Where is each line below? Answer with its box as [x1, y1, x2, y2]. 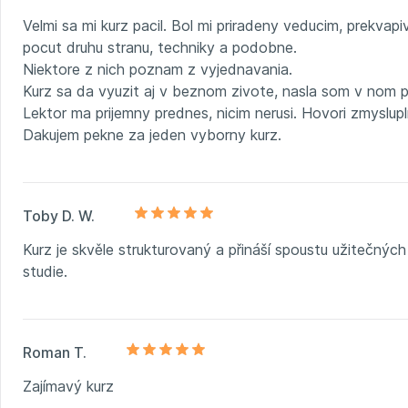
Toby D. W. [23, 206, 95, 225]
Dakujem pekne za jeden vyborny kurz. [23, 125, 281, 144]
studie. [23, 261, 67, 280]
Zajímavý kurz [23, 376, 114, 395]
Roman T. [23, 342, 87, 362]
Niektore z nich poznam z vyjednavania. [23, 59, 292, 78]
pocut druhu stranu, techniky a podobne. [23, 37, 297, 56]
